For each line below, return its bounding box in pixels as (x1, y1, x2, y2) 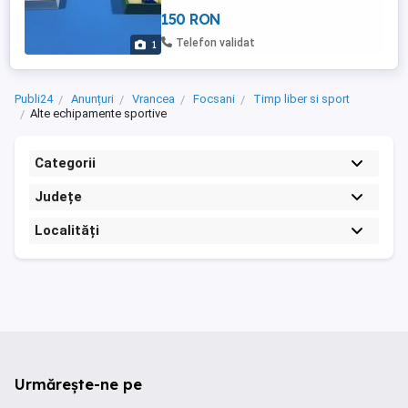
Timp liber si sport (253, 92, 350, 106)
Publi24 (15, 92, 53, 106)
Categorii (35, 155, 96, 171)
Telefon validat (176, 36, 255, 49)
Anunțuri (71, 92, 114, 106)
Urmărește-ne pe (15, 375, 142, 393)
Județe (35, 189, 82, 205)
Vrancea (132, 92, 175, 106)
